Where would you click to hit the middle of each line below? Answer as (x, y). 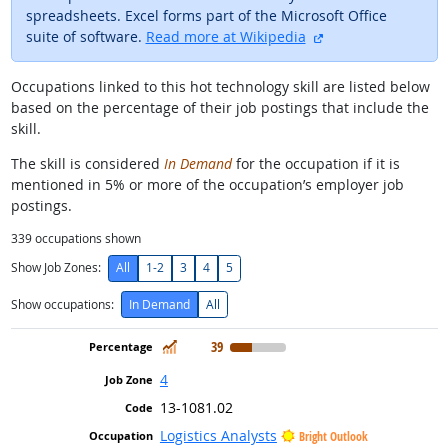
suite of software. (85, 36)
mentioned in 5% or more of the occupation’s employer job (207, 184)
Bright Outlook (333, 436)
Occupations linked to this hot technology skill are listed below (220, 86)
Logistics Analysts (218, 435)
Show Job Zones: (55, 268)
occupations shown (86, 238)
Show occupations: (62, 304)
